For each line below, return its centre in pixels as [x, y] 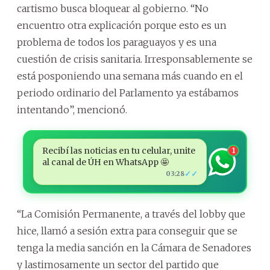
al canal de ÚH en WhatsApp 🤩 [105, 162]
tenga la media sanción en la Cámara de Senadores [134, 248]
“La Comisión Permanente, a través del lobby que [131, 214]
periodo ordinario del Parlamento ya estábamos [128, 93]
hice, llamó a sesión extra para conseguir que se [127, 231]
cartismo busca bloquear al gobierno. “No [113, 8]
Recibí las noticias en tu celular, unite [118, 151]
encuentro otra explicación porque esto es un [122, 25]
